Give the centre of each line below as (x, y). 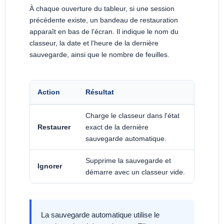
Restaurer (54, 127)
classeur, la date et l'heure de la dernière (94, 43)
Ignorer (50, 166)
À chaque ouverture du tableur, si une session (102, 8)
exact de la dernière (117, 127)
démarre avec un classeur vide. (135, 172)
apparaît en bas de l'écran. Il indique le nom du (104, 31)
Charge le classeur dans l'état (132, 115)
